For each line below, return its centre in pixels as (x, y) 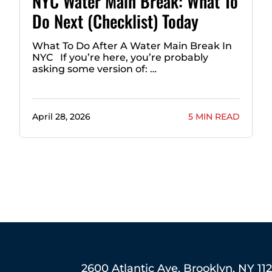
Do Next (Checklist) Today (115, 21)
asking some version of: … (94, 69)
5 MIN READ (214, 116)
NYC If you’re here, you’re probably (120, 57)
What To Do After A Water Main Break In (132, 46)
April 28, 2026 (61, 116)
